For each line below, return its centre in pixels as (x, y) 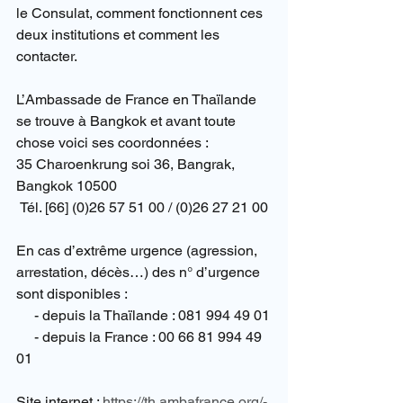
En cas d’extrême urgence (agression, (139, 250)
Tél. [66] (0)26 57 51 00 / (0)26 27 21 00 (144, 207)
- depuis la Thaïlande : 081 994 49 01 (152, 315)
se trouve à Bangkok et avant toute (128, 121)
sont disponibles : (72, 293)
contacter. (47, 56)
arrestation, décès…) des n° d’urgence (140, 272)
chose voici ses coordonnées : (112, 142)
